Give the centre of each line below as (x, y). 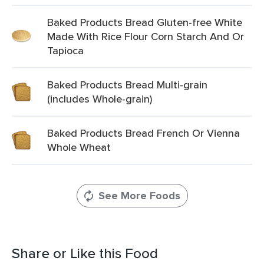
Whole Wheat (79, 147)
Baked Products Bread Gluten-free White (145, 22)
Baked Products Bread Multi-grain (127, 85)
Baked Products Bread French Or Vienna (143, 133)
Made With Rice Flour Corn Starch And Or (146, 36)
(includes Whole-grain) (100, 99)
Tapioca (65, 50)
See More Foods (139, 196)
